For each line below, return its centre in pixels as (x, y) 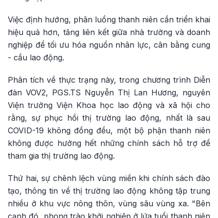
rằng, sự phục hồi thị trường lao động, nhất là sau (109, 118)
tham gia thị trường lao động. (61, 156)
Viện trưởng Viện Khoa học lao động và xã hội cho (109, 105)
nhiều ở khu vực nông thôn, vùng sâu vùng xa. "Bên (109, 203)
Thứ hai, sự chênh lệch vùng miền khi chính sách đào (109, 178)
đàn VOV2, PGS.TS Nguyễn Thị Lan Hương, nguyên (109, 92)
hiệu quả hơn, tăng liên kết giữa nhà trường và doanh (109, 32)
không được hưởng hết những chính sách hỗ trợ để (109, 143)
